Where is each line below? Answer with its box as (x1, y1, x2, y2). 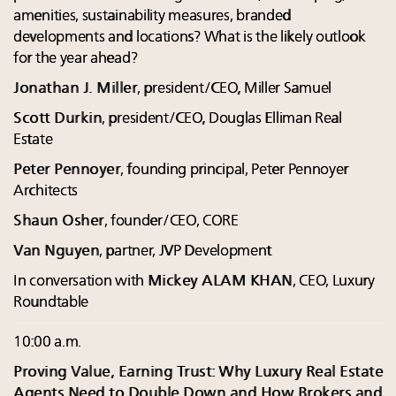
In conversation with (13, 274, 148, 290)
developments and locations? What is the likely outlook (13, 30, 366, 46)
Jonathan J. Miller (13, 81, 137, 97)
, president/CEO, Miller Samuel (137, 81, 331, 97)
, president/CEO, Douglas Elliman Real (102, 111, 342, 127)
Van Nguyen (13, 244, 99, 260)
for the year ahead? (13, 51, 138, 67)
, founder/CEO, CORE (103, 214, 239, 230)
